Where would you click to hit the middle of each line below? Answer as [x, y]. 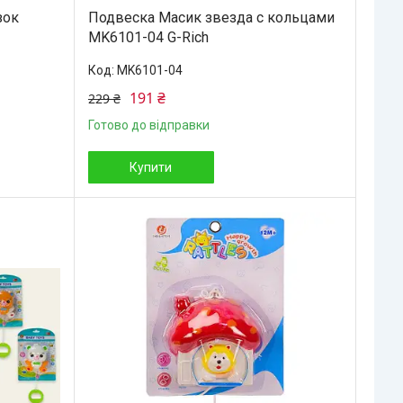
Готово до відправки [148, 125]
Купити [151, 167]
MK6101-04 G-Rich [148, 37]
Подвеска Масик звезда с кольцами [211, 17]
